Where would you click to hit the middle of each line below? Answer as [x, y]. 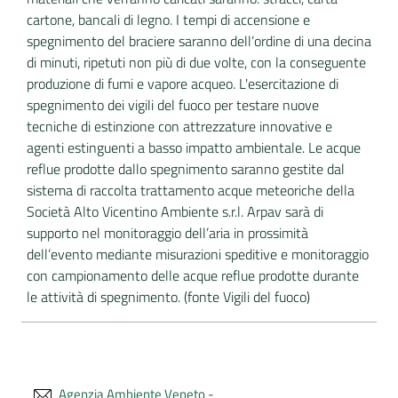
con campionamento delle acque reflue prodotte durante [193, 275]
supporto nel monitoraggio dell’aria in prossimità [167, 233]
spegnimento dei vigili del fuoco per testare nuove [173, 105]
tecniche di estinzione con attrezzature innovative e [179, 126]
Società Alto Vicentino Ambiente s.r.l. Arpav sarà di [175, 211]
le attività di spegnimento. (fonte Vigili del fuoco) [168, 297]
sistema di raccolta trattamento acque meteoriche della [191, 190]
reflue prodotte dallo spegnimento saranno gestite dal [186, 169]
